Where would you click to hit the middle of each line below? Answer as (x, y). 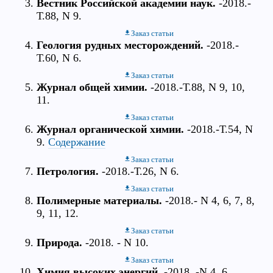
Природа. (59, 243)
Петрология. (68, 172)
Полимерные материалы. (99, 201)
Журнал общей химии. (92, 87)
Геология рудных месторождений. (120, 45)
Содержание (77, 142)
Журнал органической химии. (110, 129)
